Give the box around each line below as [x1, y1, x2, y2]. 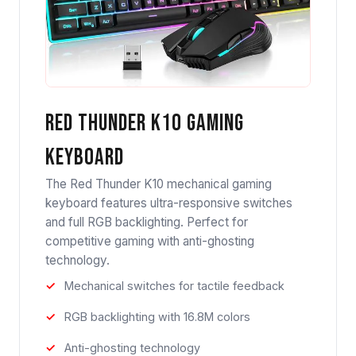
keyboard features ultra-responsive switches [45, 195, 292, 211]
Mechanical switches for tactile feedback [64, 279, 284, 293]
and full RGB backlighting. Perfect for [45, 215, 248, 230]
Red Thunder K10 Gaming [45, 110, 244, 138]
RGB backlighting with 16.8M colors [64, 310, 250, 324]
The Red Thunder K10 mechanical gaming [45, 176, 272, 192]
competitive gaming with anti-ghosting [45, 234, 254, 250]
